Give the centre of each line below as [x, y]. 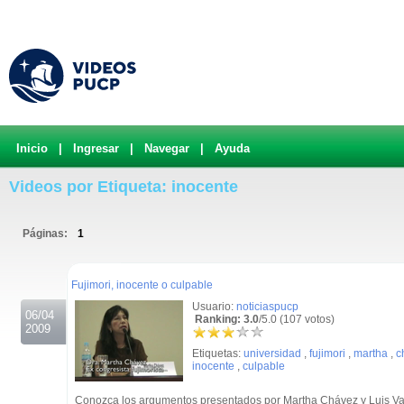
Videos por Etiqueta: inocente [124, 187]
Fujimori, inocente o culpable [142, 285]
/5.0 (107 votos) [297, 319]
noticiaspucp [267, 307]
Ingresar [96, 148]
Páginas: [46, 234]
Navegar [167, 148]
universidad [272, 353]
